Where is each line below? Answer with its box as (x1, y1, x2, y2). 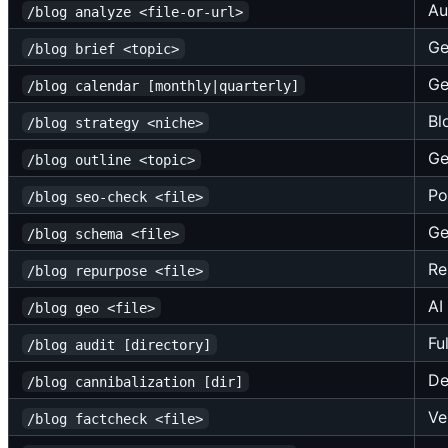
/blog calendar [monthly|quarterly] (27, 77, 300, 94)
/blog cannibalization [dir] (27, 373, 244, 390)
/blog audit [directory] (27, 336, 212, 353)
